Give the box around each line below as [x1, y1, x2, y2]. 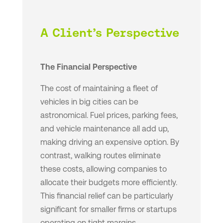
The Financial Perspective [40, 62, 137, 72]
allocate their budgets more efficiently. [40, 178, 177, 188]
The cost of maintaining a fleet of [40, 84, 158, 94]
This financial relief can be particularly [40, 191, 173, 201]
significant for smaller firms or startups [40, 205, 177, 215]
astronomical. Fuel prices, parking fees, [40, 111, 178, 120]
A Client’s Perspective [40, 26, 179, 40]
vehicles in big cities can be [40, 97, 138, 107]
